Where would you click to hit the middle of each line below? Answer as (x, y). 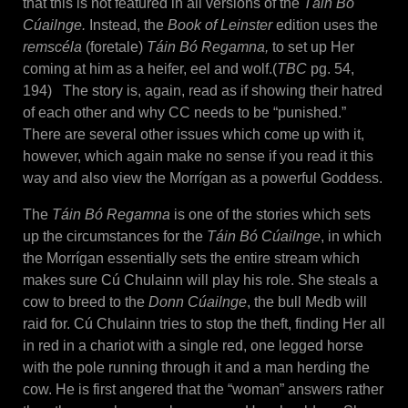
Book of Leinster (220, 25)
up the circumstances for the (113, 237)
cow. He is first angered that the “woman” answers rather (203, 390)
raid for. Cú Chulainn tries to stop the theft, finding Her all (204, 324)
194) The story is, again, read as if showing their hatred (203, 91)
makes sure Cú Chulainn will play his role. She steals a (200, 280)
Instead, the (128, 25)
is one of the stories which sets (270, 215)
